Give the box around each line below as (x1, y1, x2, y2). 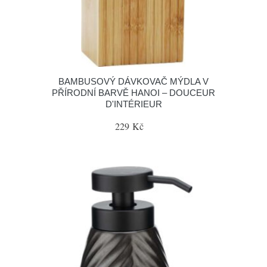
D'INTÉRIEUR (105, 99, 162, 109)
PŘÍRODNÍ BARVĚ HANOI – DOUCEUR (52, 88, 215, 98)
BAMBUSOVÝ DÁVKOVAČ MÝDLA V (58, 76, 209, 86)
